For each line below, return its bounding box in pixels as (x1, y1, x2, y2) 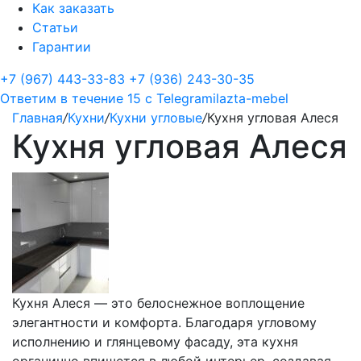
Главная (12, 110, 63, 126)
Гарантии (32, 39, 91, 55)
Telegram (156, 90, 213, 106)
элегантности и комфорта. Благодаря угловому (12, 314, 317, 330)
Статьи (32, 19, 78, 35)
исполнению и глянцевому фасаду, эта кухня (12, 334, 298, 350)
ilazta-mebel (213, 90, 288, 106)
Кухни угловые (110, 110, 202, 126)
